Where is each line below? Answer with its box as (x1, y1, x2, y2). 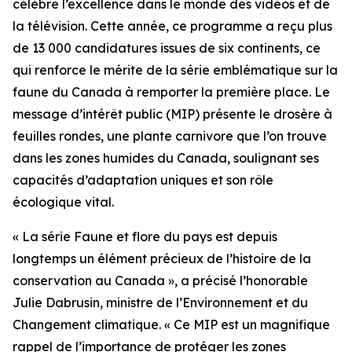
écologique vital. (13, 194, 114, 210)
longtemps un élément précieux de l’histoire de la (13, 251, 311, 266)
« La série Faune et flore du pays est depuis (13, 229, 277, 244)
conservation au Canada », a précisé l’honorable (13, 273, 308, 288)
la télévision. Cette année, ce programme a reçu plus (13, 18, 332, 34)
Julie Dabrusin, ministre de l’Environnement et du (13, 295, 308, 310)
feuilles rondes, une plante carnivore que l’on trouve (13, 128, 327, 144)
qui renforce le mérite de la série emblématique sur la (13, 62, 338, 78)
